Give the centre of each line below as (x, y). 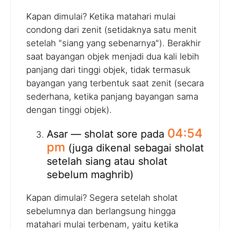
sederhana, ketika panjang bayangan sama (112, 96)
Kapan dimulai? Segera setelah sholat (102, 198)
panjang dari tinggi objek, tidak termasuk (108, 70)
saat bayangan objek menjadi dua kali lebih (113, 56)
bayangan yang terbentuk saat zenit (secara (115, 83)
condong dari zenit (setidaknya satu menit (111, 30)
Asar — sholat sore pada (107, 134)
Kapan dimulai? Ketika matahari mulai (101, 16)
